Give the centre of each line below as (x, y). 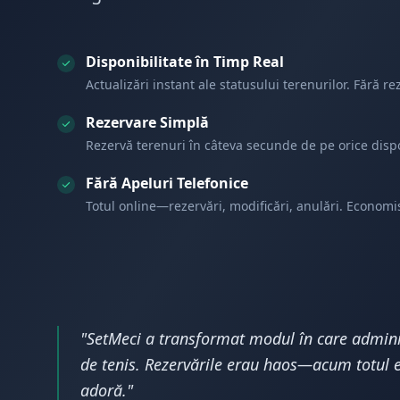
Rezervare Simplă (147, 122)
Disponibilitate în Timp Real (185, 62)
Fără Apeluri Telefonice (167, 183)
